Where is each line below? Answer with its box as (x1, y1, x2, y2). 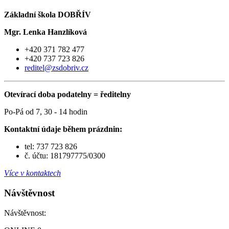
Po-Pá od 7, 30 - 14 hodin (4, 107, 87, 117)
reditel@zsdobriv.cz (25, 63, 88, 73)
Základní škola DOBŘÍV (4, 10, 91, 19)
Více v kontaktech (4, 169, 61, 178)
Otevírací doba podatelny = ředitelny (4, 90, 131, 99)
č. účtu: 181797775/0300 (25, 151, 105, 161)
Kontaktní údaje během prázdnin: (4, 125, 122, 134)
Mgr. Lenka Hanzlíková (4, 28, 87, 37)
